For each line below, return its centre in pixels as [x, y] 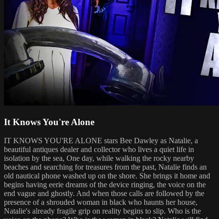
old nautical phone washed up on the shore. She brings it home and [107, 176]
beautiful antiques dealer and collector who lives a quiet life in [99, 150]
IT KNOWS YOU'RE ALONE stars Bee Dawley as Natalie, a [101, 141]
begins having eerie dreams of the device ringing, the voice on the [105, 185]
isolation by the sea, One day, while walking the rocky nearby [99, 158]
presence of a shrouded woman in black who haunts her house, [101, 202]
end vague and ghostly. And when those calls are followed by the [104, 194]
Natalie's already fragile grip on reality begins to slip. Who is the [102, 211]
